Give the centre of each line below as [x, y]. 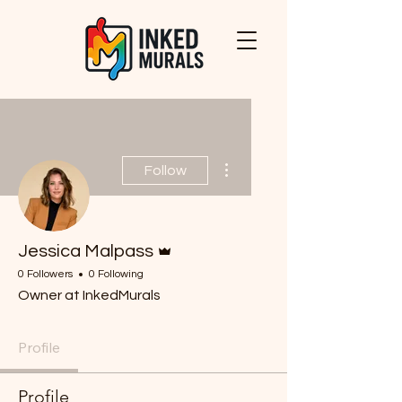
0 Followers [45, 274]
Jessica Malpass [86, 251]
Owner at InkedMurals [89, 295]
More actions [263, 157]
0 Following [116, 274]
